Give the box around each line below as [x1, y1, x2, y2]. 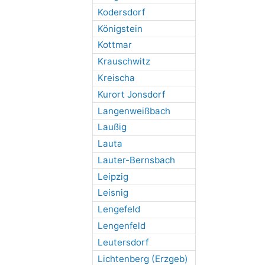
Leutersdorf [97, 236, 148, 248]
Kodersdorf [97, 6, 145, 18]
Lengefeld [97, 203, 140, 215]
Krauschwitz [97, 56, 150, 67]
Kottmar [97, 39, 132, 51]
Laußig [97, 121, 127, 133]
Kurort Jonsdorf [97, 88, 165, 100]
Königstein [97, 22, 143, 34]
